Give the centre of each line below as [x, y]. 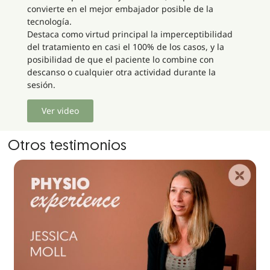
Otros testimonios [67, 146]
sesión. [41, 84]
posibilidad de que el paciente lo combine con [120, 59]
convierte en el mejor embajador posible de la [120, 8]
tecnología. [49, 21]
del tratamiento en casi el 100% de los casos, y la [125, 46]
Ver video [60, 111]
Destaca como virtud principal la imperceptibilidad [130, 34]
